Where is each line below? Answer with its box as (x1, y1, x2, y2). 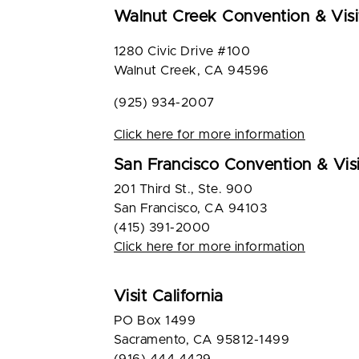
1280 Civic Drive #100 (114, 45, 251, 58)
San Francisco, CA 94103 (114, 202, 268, 215)
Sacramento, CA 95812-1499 (114, 333, 289, 346)
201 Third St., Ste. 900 (114, 183, 253, 196)
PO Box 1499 (114, 314, 196, 327)
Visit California (114, 288, 224, 305)
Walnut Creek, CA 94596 (114, 64, 273, 77)
